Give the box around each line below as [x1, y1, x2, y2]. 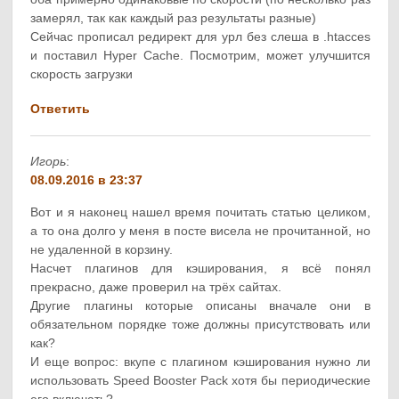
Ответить [30, 102, 91, 117]
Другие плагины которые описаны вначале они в [30, 297, 370, 313]
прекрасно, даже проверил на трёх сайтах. [30, 279, 282, 294]
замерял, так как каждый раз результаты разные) [30, 11, 317, 26]
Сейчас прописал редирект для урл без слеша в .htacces [30, 29, 370, 45]
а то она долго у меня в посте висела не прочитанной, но [30, 223, 370, 238]
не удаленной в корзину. [30, 241, 174, 256]
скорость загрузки [30, 67, 134, 82]
